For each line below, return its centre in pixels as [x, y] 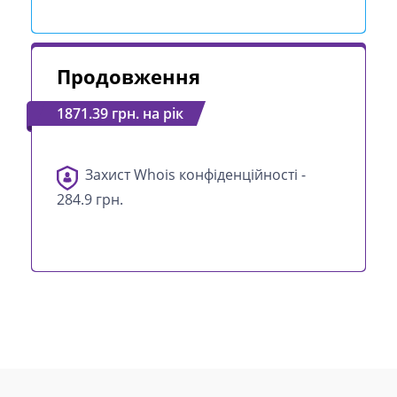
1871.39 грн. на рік [120, 113]
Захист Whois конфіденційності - [195, 175]
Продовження [128, 76]
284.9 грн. [90, 199]
